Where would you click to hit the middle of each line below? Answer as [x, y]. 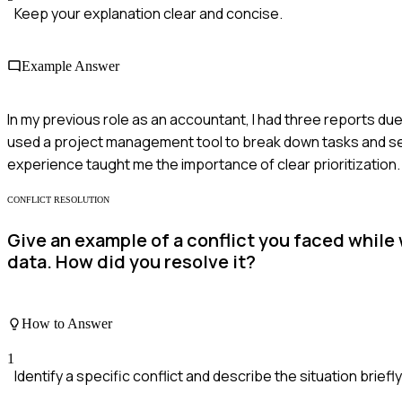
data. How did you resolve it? [131, 262]
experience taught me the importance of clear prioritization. [204, 164]
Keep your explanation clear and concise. [149, 14]
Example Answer [70, 66]
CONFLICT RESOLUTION [58, 199]
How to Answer [67, 323]
